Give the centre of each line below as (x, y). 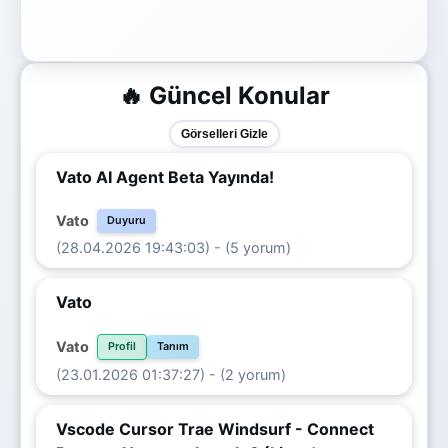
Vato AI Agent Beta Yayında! (165, 176)
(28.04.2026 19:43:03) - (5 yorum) (173, 247)
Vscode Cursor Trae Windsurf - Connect (215, 428)
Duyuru (126, 220)
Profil (122, 346)
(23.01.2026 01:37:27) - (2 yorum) (171, 374)
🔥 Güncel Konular (224, 95)
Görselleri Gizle (224, 133)
